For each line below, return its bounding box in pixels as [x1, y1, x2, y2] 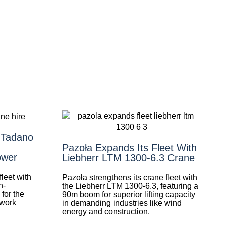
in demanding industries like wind [62, 199, 182, 207]
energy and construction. [62, 207, 150, 216]
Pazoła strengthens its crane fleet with [62, 173, 197, 182]
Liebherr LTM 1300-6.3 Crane [62, 152, 195, 163]
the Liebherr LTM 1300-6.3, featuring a [62, 182, 198, 190]
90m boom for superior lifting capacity [62, 190, 195, 199]
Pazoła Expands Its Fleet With [62, 142, 197, 153]
